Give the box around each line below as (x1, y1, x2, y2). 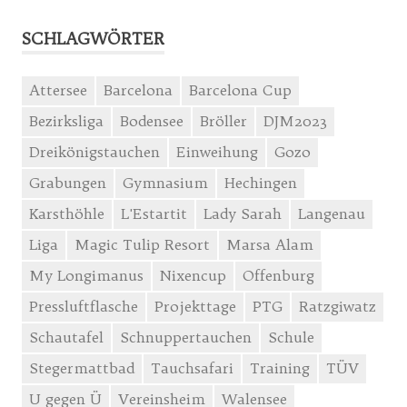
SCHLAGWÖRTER (22, 27, 164, 49)
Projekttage (154, 296, 236, 315)
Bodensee (120, 111, 184, 130)
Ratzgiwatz (299, 296, 376, 315)
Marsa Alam (226, 234, 313, 253)
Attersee (29, 80, 87, 99)
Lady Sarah (203, 203, 282, 223)
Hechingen (224, 173, 297, 192)
